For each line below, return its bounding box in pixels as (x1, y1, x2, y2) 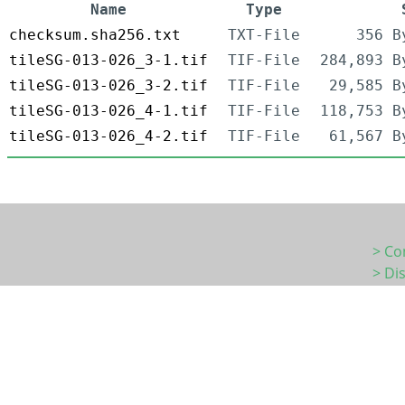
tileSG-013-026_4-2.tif (9, 127, 208, 146)
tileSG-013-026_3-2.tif (9, 77, 208, 95)
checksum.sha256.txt (9, 26, 181, 44)
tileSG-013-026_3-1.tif (9, 52, 208, 70)
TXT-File (228, 26, 300, 44)
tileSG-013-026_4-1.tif (9, 102, 208, 120)
